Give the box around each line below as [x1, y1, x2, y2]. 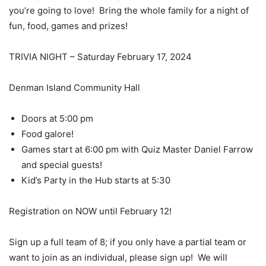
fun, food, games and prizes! [9, 20, 128, 31]
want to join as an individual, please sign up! [9, 251, 193, 263]
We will [198, 251, 227, 263]
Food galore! [21, 128, 74, 140]
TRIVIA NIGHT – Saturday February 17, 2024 [9, 50, 192, 62]
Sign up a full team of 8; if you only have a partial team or [9, 236, 246, 248]
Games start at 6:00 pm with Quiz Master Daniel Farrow [21, 143, 253, 155]
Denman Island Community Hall [9, 81, 140, 93]
